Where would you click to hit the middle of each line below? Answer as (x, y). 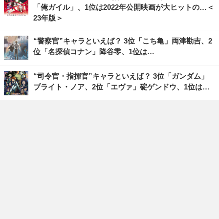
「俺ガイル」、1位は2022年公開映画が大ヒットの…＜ (124, 7)
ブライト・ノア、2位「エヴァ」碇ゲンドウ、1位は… (121, 87)
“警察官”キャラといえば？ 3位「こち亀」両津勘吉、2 (123, 41)
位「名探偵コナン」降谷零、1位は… (94, 51)
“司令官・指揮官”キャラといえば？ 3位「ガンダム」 (121, 76)
